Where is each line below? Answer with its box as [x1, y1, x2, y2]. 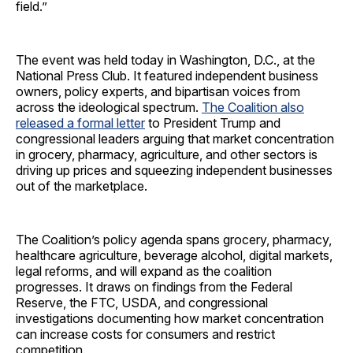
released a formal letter [16, 115, 145, 132]
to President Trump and [145, 115, 281, 132]
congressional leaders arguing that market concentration [16, 131, 334, 147]
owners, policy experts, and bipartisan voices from [16, 84, 300, 100]
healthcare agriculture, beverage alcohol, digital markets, [16, 247, 333, 264]
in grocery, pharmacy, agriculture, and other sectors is [16, 147, 318, 163]
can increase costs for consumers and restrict [16, 326, 275, 343]
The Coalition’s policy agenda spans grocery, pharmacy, [16, 232, 332, 248]
